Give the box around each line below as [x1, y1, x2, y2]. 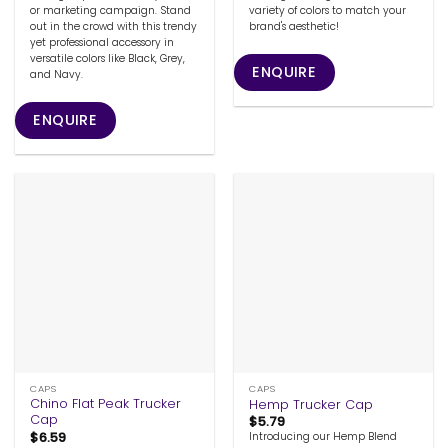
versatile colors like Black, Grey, [30, 51, 186, 67]
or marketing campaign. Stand [30, 3, 192, 19]
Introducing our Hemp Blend [249, 429, 398, 445]
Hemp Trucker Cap [249, 396, 374, 413]
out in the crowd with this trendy [30, 19, 198, 35]
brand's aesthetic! [249, 19, 340, 35]
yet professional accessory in [30, 35, 175, 51]
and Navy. [30, 67, 84, 83]
